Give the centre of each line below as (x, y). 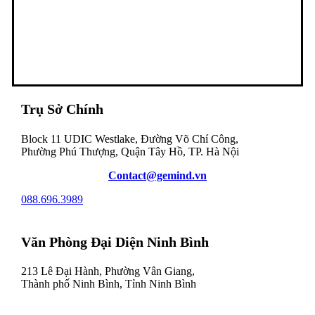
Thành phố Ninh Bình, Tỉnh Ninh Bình (109, 284)
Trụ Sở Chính (63, 109)
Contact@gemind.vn (157, 175)
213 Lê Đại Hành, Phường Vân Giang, (108, 271)
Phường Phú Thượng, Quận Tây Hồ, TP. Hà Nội (130, 151)
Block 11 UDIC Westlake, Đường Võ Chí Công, (130, 139)
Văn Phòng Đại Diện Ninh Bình (115, 242)
